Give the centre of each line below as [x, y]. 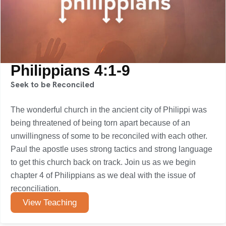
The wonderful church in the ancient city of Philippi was [109, 110]
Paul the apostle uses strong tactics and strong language [111, 149]
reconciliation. [36, 188]
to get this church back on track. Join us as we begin [103, 162]
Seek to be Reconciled [52, 84]
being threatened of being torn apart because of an [100, 123]
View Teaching [50, 203]
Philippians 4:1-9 [70, 70]
